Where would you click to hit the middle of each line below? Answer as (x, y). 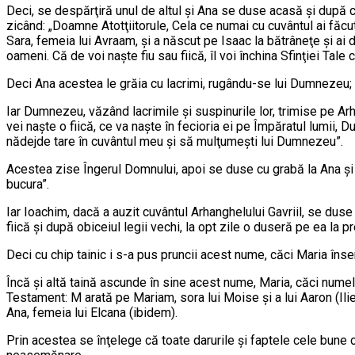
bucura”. (28, 185)
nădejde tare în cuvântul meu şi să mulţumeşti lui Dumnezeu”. (175, 142)
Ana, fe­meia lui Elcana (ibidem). (92, 313)
